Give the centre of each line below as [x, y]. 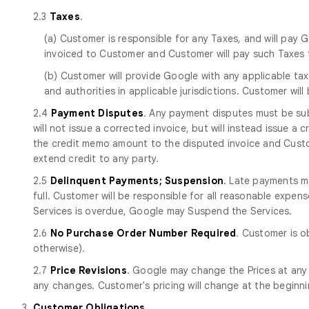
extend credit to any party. [96, 158]
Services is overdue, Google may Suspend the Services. [163, 211]
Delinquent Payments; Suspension [137, 180]
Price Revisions [88, 270]
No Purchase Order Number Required [143, 233]
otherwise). [59, 248]
